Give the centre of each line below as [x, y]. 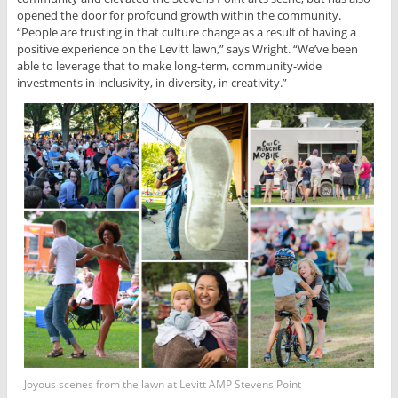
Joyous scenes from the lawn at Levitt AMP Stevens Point [163, 385]
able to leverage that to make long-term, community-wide [169, 66]
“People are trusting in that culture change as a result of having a [186, 32]
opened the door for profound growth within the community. [179, 16]
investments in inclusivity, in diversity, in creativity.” [151, 83]
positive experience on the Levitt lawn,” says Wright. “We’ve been [187, 49]
